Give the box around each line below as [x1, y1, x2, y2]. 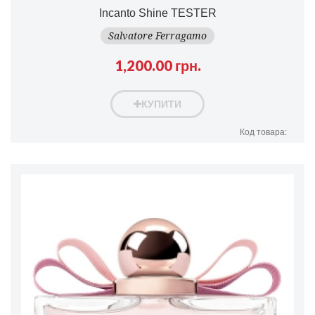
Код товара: [240, 127, 287, 137]
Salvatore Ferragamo [108, 30, 207, 41]
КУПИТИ [141, 98, 181, 110]
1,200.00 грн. [114, 56, 201, 74]
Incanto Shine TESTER [98, 6, 217, 19]
